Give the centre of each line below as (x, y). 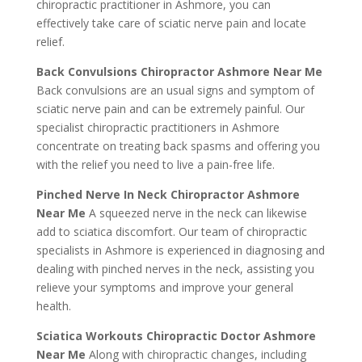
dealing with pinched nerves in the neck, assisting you (175, 269)
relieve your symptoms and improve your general (164, 287)
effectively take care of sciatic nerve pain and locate (171, 23)
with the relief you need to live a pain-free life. (155, 164)
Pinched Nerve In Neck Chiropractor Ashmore (168, 194)
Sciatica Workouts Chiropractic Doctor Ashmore (176, 336)
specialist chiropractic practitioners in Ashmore (158, 127)
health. (53, 306)
